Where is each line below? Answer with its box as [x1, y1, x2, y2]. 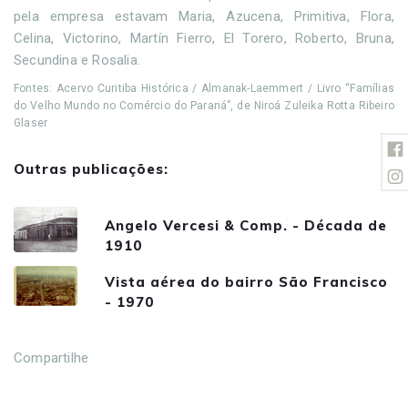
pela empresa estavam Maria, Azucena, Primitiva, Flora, [14, 7, 394, 25]
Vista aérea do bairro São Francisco [105, 273, 388, 291]
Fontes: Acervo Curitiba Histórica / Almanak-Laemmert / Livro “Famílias [14, 81, 394, 95]
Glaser [14, 116, 48, 129]
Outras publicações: [14, 159, 168, 178]
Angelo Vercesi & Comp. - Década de [105, 217, 387, 235]
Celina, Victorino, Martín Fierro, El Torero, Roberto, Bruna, [14, 29, 394, 46]
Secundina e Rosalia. [14, 51, 140, 68]
